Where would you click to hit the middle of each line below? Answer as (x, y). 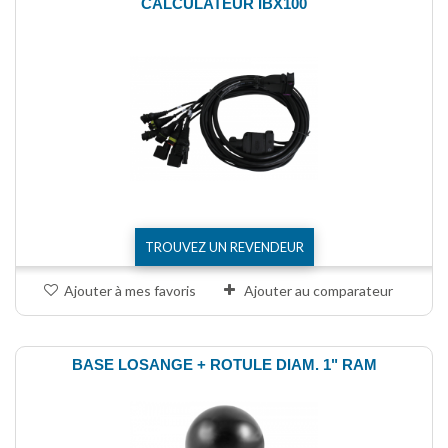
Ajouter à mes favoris (130, 290)
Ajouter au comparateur (318, 290)
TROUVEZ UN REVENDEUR (224, 246)
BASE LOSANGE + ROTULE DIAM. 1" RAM (224, 364)
